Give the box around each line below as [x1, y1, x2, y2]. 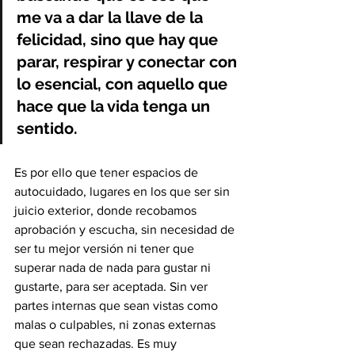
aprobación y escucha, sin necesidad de [14, 222, 238, 236]
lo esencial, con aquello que [17, 74, 231, 94]
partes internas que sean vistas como [14, 298, 221, 312]
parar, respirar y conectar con [17, 52, 241, 71]
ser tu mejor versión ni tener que [14, 241, 197, 255]
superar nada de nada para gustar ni [14, 260, 214, 274]
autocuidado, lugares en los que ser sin [14, 184, 233, 198]
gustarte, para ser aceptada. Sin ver [14, 279, 211, 293]
